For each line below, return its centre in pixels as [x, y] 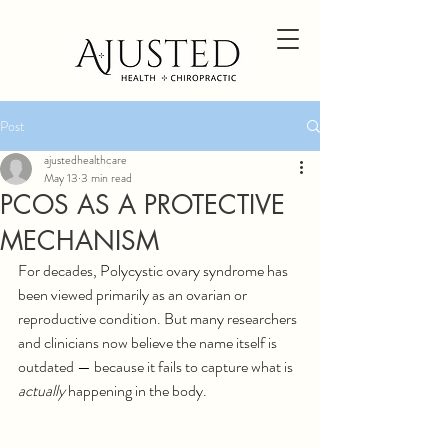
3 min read [106, 178]
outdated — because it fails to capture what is [157, 366]
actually [43, 390]
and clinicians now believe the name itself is [149, 342]
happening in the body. [137, 390]
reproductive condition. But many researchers [159, 318]
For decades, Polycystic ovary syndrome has [154, 270]
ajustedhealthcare [85, 160]
